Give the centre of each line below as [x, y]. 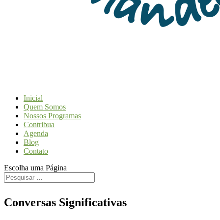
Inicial [33, 98]
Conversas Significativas [65, 202]
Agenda [36, 133]
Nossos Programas [52, 116]
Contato [36, 151]
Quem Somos [45, 107]
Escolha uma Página [35, 168]
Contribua [39, 124]
